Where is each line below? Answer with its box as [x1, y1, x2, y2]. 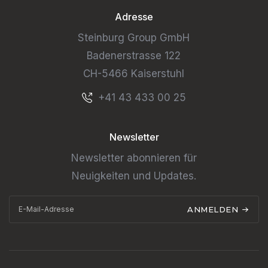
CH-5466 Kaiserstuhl [83, 67, 185, 80]
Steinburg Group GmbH [78, 31, 190, 44]
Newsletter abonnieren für [71, 151, 197, 164]
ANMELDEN [187, 205, 241, 215]
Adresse [115, 10, 153, 23]
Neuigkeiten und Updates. [71, 169, 196, 182]
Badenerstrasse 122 [87, 49, 181, 62]
